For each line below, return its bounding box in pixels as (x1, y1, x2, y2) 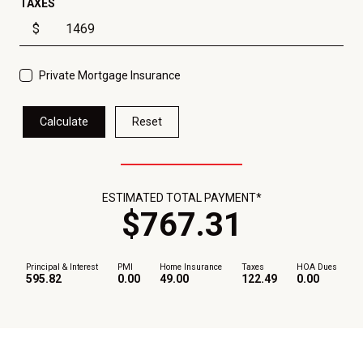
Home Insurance (160, 262, 222, 273)
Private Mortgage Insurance (39, 69, 181, 83)
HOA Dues (297, 262, 337, 273)
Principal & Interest (26, 262, 98, 273)
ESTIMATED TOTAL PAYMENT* (101, 191, 262, 205)
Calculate (40, 115, 88, 130)
